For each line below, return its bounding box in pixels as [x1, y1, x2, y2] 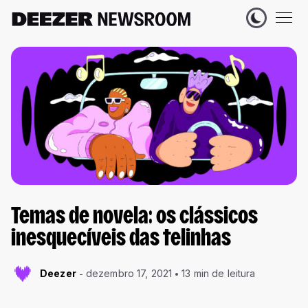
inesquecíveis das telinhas [11, 229, 231, 251]
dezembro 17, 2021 [85, 267, 173, 280]
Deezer [40, 267, 76, 280]
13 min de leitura [181, 267, 256, 280]
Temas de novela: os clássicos [11, 207, 258, 229]
